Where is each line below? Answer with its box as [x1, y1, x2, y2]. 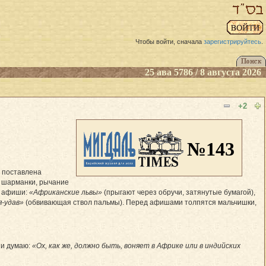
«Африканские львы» [29, 188, 102, 197]
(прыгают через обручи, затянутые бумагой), [102, 188, 255, 197]
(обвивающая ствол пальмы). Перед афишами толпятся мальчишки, [24, 198, 256, 207]
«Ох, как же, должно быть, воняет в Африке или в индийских [32, 241, 240, 250]
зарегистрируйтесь [204, 38, 261, 46]
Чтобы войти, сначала [135, 38, 204, 46]
